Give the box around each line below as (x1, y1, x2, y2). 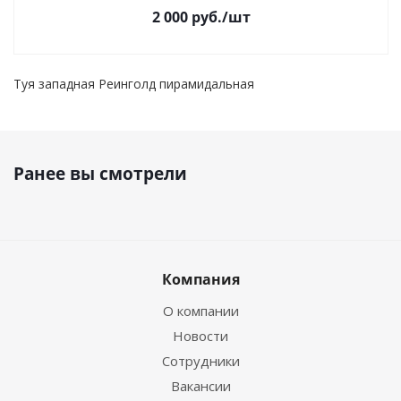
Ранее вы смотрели (13, 162, 187, 185)
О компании (162, 302, 239, 320)
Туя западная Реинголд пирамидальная (13, 75, 254, 92)
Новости (173, 327, 228, 345)
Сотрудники (161, 352, 240, 370)
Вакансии (170, 377, 231, 395)
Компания (161, 269, 240, 289)
